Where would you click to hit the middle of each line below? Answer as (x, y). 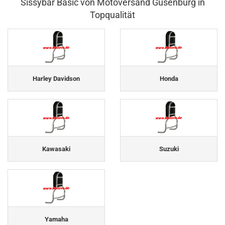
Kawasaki (56, 149)
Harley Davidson (56, 78)
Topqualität (113, 15)
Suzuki (169, 149)
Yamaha (56, 219)
